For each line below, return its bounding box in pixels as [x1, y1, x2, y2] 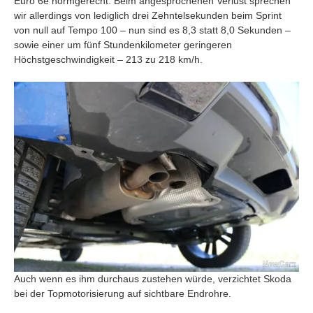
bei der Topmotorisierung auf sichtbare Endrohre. [14, 287, 231, 299]
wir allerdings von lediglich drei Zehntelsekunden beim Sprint [14, 10, 282, 22]
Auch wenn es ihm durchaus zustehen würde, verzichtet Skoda [14, 272, 291, 284]
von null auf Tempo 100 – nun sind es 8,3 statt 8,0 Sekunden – [14, 24, 291, 36]
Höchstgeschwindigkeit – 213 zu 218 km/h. [14, 54, 203, 66]
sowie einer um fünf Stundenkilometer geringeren [14, 39, 232, 51]
